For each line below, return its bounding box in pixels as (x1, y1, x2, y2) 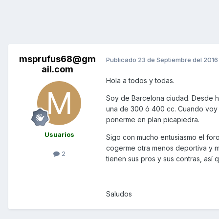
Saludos (106, 190, 132, 198)
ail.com (41, 64, 73, 75)
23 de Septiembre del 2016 (138, 55, 218, 64)
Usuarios (44, 131, 74, 139)
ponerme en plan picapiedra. (106, 115, 199, 124)
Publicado (106, 55, 138, 64)
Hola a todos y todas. (106, 76, 175, 85)
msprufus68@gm (19, 54, 96, 65)
